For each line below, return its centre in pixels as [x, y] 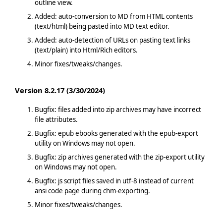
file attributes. [56, 119]
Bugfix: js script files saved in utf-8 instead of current [114, 181]
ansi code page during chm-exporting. [92, 191]
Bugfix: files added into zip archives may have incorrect [118, 109]
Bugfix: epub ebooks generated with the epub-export [116, 133]
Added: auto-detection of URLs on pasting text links [112, 40]
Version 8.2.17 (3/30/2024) [60, 90]
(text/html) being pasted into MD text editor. [102, 26]
